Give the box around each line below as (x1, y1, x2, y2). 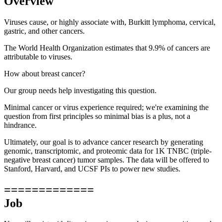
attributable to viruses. (4, 52, 72, 61)
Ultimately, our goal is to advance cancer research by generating (4, 137, 203, 146)
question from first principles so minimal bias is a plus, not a (4, 111, 190, 120)
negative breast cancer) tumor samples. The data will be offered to (4, 155, 209, 164)
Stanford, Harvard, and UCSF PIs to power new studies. (4, 164, 180, 173)
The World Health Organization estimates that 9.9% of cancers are (4, 43, 210, 52)
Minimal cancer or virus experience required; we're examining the (4, 103, 209, 111)
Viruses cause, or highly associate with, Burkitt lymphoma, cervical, (4, 17, 216, 26)
